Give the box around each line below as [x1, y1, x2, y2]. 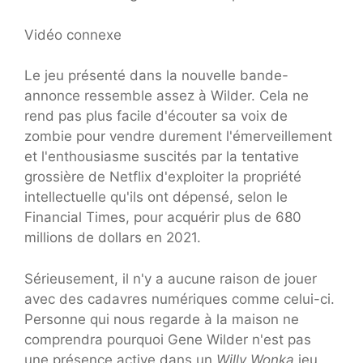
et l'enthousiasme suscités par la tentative [24, 148, 299, 165]
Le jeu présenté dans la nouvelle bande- [24, 67, 288, 84]
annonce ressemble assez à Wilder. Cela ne [24, 88, 309, 105]
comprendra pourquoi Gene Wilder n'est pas [24, 331, 311, 348]
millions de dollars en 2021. [24, 229, 201, 246]
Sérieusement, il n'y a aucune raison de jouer [24, 270, 317, 287]
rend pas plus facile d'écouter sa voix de [24, 108, 288, 125]
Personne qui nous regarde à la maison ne [24, 310, 299, 327]
